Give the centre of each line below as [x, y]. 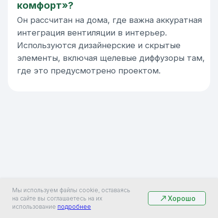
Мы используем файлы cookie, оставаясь [71, 190]
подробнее [74, 207]
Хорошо [182, 198]
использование [35, 207]
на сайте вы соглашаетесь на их [57, 198]
